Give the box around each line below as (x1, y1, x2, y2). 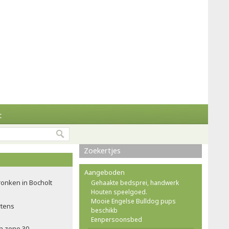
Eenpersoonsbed (91, 215, 142, 224)
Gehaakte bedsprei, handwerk (91, 178, 179, 187)
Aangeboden (84, 168, 125, 177)
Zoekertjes (84, 146, 121, 155)
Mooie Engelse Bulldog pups (91, 197, 176, 205)
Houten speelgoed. (91, 188, 147, 196)
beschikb (91, 206, 118, 215)
